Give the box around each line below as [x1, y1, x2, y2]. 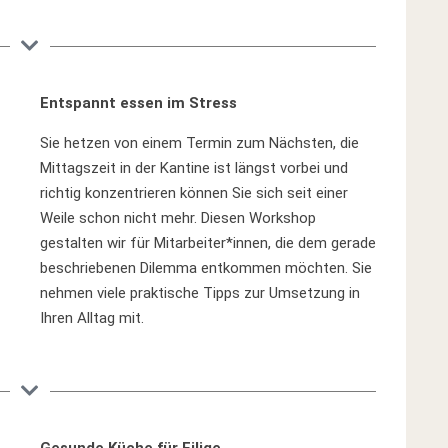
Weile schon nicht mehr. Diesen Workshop [40, 209, 317, 227]
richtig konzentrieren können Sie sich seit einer [40, 184, 349, 202]
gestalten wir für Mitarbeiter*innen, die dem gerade [40, 234, 377, 252]
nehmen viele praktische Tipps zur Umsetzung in [40, 284, 361, 302]
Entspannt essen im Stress [40, 94, 238, 112]
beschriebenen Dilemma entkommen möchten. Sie [40, 259, 373, 277]
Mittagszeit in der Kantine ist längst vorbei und [40, 159, 349, 177]
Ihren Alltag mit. [40, 309, 145, 327]
